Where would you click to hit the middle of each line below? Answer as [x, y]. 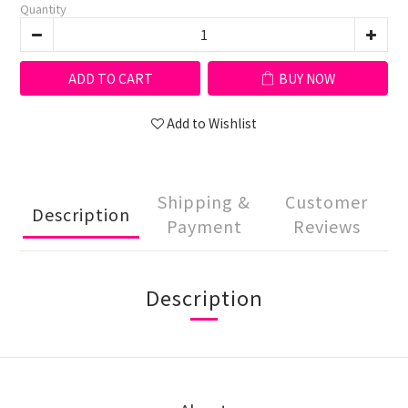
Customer [327, 201]
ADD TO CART [110, 78]
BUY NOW [307, 78]
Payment [204, 226]
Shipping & [204, 201]
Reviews [326, 226]
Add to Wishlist [212, 123]
